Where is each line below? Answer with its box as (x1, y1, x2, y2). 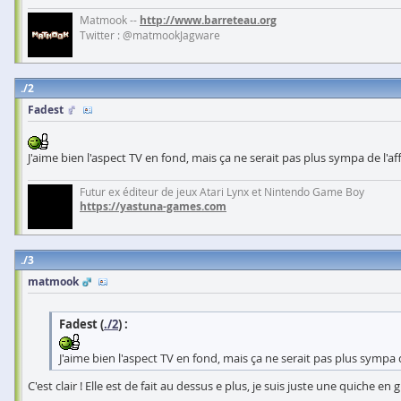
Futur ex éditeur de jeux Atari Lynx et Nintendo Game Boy (80, 184, 364, 200)
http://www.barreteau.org (140, 13, 277, 28)
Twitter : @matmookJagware (80, 28, 220, 42)
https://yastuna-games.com (80, 199, 226, 215)
